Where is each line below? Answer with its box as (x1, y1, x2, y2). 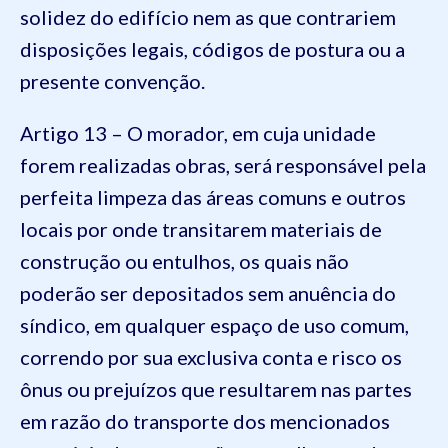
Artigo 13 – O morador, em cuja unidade (20, 121, 376, 145)
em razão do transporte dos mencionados (20, 409, 390, 433)
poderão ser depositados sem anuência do (20, 281, 396, 305)
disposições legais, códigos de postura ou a (20, 37, 405, 61)
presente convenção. (20, 69, 205, 93)
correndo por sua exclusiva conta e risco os (20, 345, 402, 369)
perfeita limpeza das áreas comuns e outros (20, 185, 406, 209)
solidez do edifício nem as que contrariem (20, 5, 396, 29)
